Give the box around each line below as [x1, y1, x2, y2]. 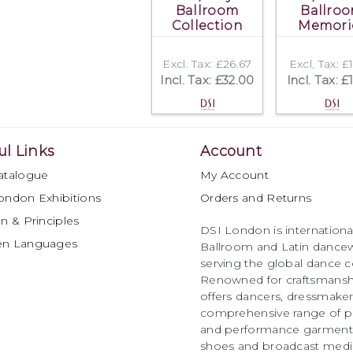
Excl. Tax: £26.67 [162, 56, 252, 71]
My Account [199, 167, 269, 182]
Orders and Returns [199, 190, 312, 205]
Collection [171, 17, 243, 33]
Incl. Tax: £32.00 [160, 72, 255, 87]
